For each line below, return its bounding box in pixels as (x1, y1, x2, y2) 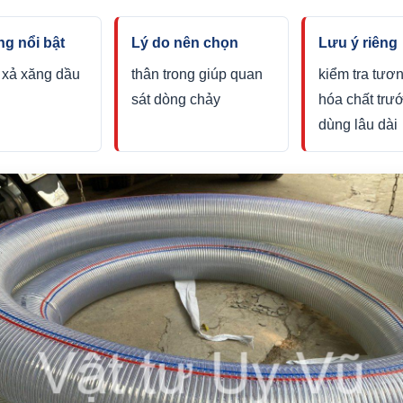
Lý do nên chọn (131, 35, 239, 50)
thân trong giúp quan (131, 67, 264, 82)
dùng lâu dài (318, 117, 398, 132)
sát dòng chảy (131, 92, 221, 107)
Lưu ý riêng (318, 35, 398, 50)
